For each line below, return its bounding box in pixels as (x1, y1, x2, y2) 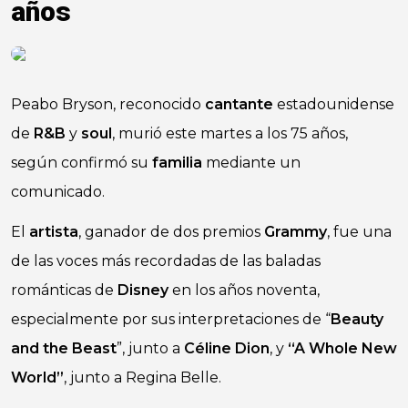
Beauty (331, 311, 383, 328)
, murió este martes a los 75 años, (112, 125, 348, 142)
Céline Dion (184, 340, 270, 357)
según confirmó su (11, 154, 152, 171)
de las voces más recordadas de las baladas (11, 252, 321, 270)
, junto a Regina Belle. (64, 369, 221, 386)
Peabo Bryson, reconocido (11, 96, 205, 113)
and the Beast (11, 340, 117, 357)
